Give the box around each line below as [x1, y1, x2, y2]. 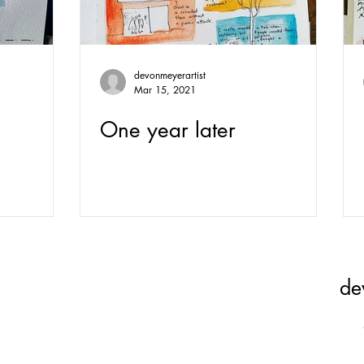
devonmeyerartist [134, 68, 206, 82]
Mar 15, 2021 [134, 83, 196, 97]
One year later [100, 116, 236, 144]
